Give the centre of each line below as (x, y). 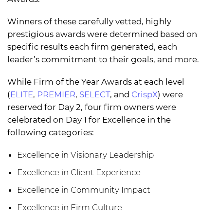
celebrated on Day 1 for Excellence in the (89, 120)
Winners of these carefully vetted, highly (89, 22)
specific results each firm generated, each (92, 47)
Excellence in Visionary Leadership (85, 155)
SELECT (95, 95)
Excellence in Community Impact (84, 190)
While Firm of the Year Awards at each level (96, 82)
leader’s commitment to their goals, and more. (103, 60)
